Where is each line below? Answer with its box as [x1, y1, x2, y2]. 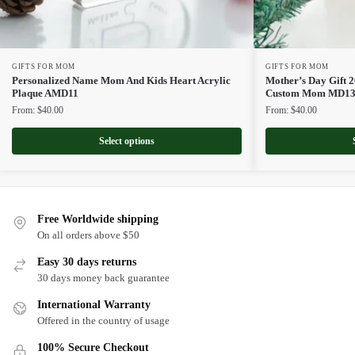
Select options [99, 135, 155, 147]
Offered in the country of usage [37, 314, 170, 326]
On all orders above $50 [37, 228, 139, 241]
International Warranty [37, 298, 151, 311]
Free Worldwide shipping [37, 212, 158, 225]
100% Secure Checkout [37, 341, 149, 353]
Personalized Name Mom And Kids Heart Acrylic [12, 74, 231, 86]
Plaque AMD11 [12, 86, 78, 99]
